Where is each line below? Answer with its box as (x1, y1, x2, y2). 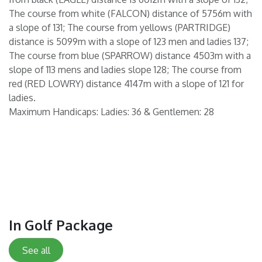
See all (22, 244, 50, 256)
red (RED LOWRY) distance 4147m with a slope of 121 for (9, 78, 244, 90)
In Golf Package (9, 216, 113, 235)
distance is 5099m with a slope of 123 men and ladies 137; (9, 36, 249, 48)
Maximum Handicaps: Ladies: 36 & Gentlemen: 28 (9, 106, 214, 118)
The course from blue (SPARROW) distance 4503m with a (9, 50, 251, 62)
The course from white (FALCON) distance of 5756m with (9, 8, 252, 20)
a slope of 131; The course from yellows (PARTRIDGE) (9, 22, 230, 34)
